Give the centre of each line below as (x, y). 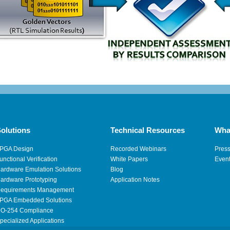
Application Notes (135, 180)
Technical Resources (148, 130)
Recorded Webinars (139, 149)
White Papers (129, 159)
